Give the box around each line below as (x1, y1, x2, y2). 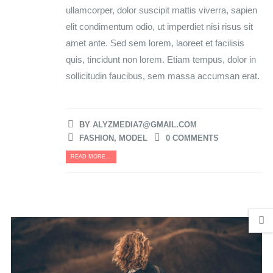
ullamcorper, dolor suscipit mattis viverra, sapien (65, 4, 257, 15)
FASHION (79, 133, 114, 143)
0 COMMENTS (165, 133, 219, 143)
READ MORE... (71, 154, 112, 160)
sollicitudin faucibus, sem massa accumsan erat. (65, 70, 260, 81)
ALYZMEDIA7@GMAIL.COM (92, 119, 197, 129)
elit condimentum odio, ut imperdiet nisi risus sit (65, 21, 253, 32)
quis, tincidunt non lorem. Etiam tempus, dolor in (65, 54, 256, 65)
